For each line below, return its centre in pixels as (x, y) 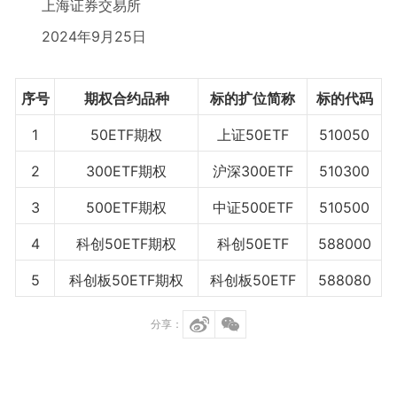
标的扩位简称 (253, 98)
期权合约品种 (126, 98)
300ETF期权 (126, 171)
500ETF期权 (126, 207)
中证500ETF (253, 207)
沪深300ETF (253, 171)
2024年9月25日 (94, 36)
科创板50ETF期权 (126, 280)
